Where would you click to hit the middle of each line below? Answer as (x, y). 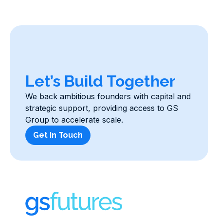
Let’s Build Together (100, 81)
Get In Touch (58, 135)
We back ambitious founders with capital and (108, 96)
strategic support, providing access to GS (102, 108)
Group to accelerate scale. (74, 120)
